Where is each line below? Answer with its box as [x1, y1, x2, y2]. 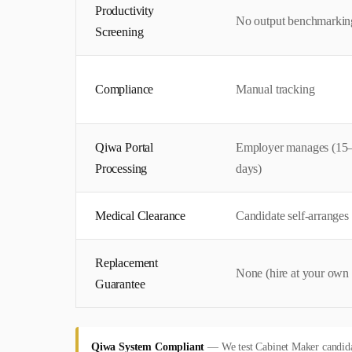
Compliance [95, 82, 154, 96]
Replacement [95, 255, 159, 269]
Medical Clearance [95, 208, 186, 222]
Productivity [95, 3, 154, 17]
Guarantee [95, 277, 145, 291]
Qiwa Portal [95, 140, 154, 154]
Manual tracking [236, 82, 315, 96]
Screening [95, 24, 144, 38]
